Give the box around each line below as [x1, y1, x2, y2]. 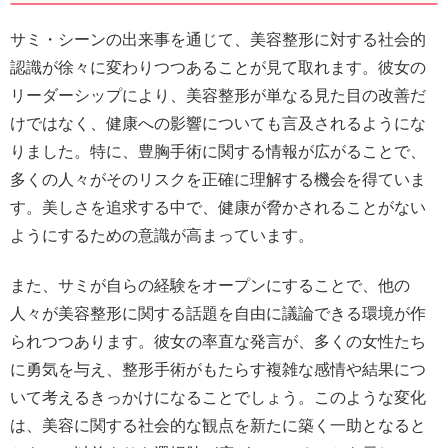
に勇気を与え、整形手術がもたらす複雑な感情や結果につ [10, 360, 426, 378]
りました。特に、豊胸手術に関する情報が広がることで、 [10, 142, 426, 160]
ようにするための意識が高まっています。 [10, 226, 314, 244]
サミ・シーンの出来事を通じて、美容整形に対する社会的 [10, 30, 426, 48]
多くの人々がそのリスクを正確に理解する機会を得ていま [10, 170, 426, 188]
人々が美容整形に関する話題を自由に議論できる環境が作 [10, 304, 426, 322]
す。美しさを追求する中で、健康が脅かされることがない [10, 198, 426, 216]
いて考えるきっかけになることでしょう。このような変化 [10, 388, 426, 406]
